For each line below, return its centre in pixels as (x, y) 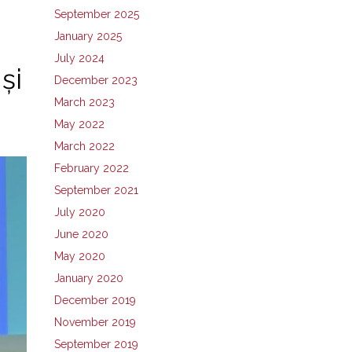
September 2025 (96, 14)
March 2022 (84, 146)
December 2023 (95, 80)
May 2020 (79, 256)
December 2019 (95, 300)
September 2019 (96, 344)
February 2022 (91, 168)
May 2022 (79, 124)
